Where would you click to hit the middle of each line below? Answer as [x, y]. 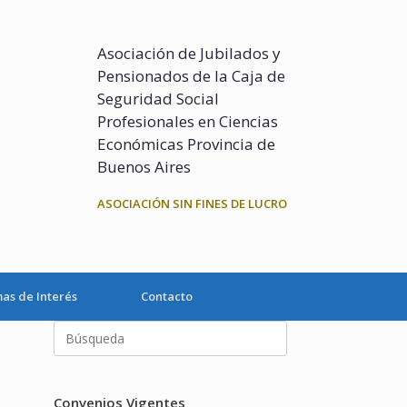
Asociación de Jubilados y [189, 54]
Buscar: [75, 329]
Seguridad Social [158, 99]
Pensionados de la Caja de [191, 76]
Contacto [167, 296]
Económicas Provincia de [186, 144]
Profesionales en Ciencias [188, 122]
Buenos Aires [144, 167]
